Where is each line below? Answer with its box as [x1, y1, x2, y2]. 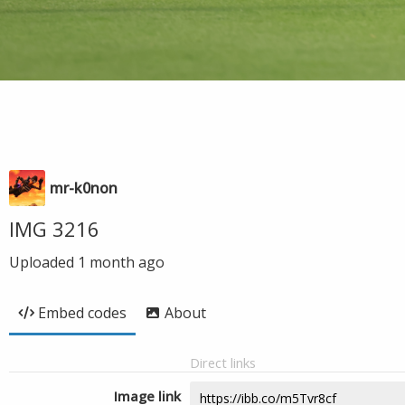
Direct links [190, 353, 256, 372]
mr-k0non [50, 178, 118, 198]
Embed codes [38, 303, 127, 323]
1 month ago [78, 252, 165, 272]
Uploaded [9, 252, 78, 272]
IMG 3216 [9, 215, 99, 242]
